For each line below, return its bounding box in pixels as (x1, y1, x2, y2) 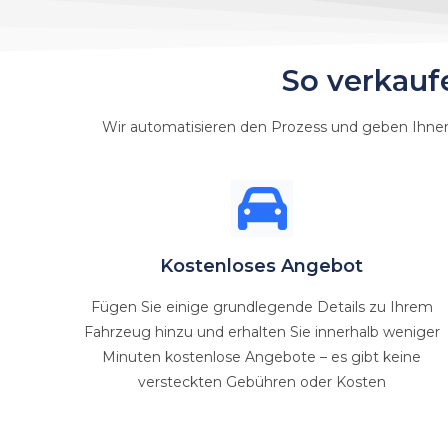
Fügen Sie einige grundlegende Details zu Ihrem (90, 298, 433, 316)
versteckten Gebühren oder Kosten (137, 373, 386, 391)
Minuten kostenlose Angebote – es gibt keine (102, 348, 422, 366)
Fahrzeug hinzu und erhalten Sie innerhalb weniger (83, 323, 440, 341)
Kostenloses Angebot (160, 255, 364, 277)
